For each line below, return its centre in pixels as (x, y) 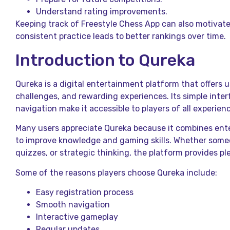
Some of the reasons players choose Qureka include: (116, 172)
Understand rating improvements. (102, 12)
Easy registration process (85, 192)
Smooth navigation (73, 204)
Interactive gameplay (77, 217)
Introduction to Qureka (105, 60)
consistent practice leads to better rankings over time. (121, 36)
